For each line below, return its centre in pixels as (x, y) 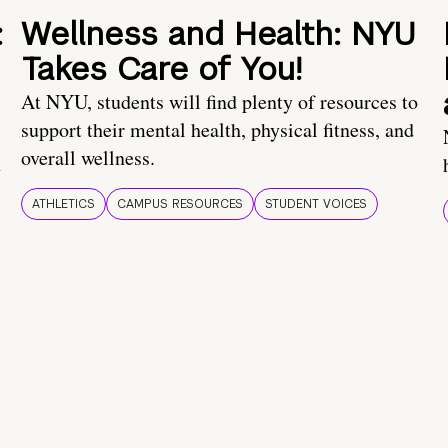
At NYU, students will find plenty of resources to (219, 102)
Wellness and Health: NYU (218, 34)
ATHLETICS (63, 204)
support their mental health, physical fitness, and (217, 130)
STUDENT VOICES (316, 204)
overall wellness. (88, 158)
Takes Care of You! (161, 69)
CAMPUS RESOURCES (180, 204)
